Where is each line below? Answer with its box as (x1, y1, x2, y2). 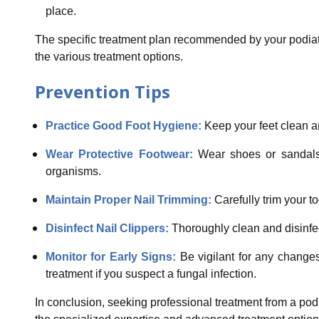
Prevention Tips (34, 79, 170, 103)
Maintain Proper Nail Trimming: (45, 193, 214, 206)
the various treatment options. (34, 51, 183, 63)
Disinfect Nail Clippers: (45, 221, 172, 234)
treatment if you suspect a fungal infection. (45, 267, 256, 280)
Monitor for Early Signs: (45, 250, 180, 263)
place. (45, 5, 76, 18)
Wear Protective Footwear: (45, 147, 198, 160)
